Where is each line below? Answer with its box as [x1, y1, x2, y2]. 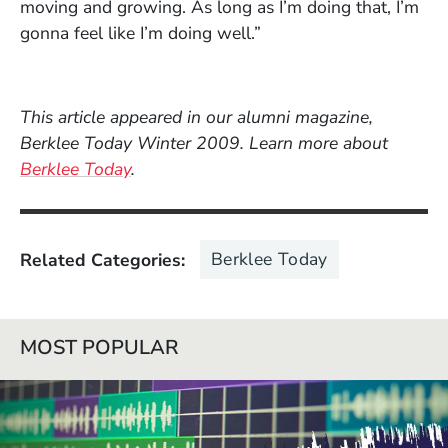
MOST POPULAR [20, 334, 179, 362]
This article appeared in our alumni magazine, [20, 105, 373, 130]
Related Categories [20, 248, 181, 273]
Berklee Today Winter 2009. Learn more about [20, 131, 388, 156]
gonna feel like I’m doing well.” [20, 21, 261, 46]
